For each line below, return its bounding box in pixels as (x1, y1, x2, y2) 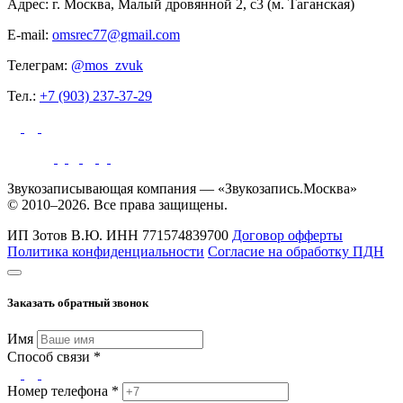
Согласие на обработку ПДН (208, 244, 384, 260)
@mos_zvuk (71, 58, 143, 74)
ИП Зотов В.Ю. (7, 228, 103, 244)
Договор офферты (232, 228, 343, 244)
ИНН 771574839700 (106, 228, 228, 244)
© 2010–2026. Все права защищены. (7, 197, 228, 213)
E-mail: (7, 27, 52, 43)
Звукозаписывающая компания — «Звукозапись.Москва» (7, 181, 357, 197)
